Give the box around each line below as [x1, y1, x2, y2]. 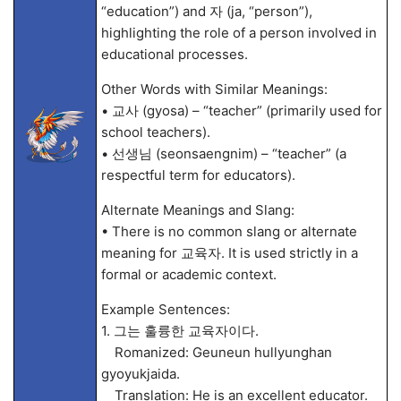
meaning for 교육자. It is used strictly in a [100, 244, 358, 261]
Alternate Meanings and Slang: [100, 201, 294, 218]
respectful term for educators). [100, 166, 295, 183]
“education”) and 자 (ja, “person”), [100, 3, 312, 20]
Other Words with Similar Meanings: [100, 81, 328, 98]
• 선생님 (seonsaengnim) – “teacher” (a [100, 145, 346, 162]
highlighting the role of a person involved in [100, 24, 377, 41]
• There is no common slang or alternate [100, 223, 357, 240]
